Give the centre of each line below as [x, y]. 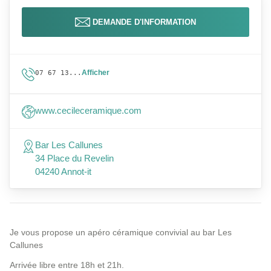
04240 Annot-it [63, 171]
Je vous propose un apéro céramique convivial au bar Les [121, 232]
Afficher [96, 73]
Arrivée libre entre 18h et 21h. [67, 265]
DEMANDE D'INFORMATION [144, 22]
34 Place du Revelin [74, 158]
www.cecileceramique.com [88, 110]
